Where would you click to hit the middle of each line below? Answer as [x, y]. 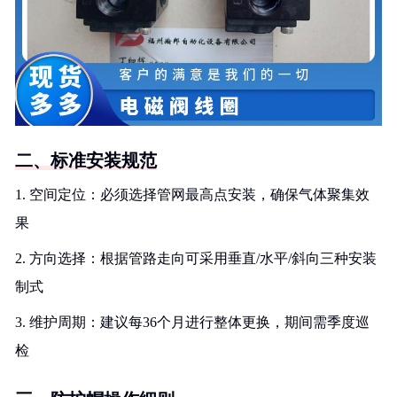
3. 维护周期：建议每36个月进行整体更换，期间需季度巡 [192, 322]
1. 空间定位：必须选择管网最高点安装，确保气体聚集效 [192, 195]
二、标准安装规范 [86, 160]
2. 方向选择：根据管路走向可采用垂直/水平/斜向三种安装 [196, 258]
